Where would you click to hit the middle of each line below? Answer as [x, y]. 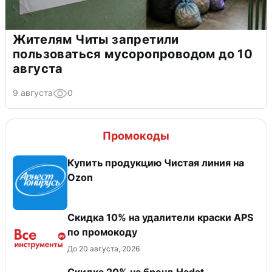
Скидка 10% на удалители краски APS [160, 217]
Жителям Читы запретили [96, 39]
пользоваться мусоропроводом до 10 [133, 54]
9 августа [33, 92]
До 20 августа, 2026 [104, 248]
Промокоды [136, 135]
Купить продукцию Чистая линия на [156, 162]
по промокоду [102, 232]
